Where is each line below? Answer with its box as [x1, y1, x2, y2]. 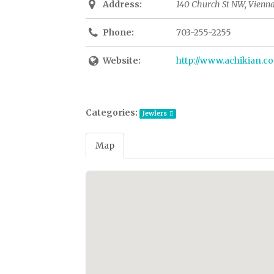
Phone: [102, 26, 134, 38]
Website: [102, 54, 141, 66]
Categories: [85, 106, 138, 118]
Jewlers [142, 109, 167, 117]
